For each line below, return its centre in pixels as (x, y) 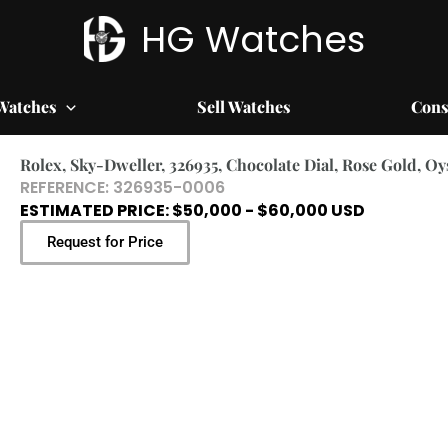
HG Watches (252, 39)
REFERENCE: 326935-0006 (122, 187)
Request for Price (104, 242)
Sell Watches (243, 106)
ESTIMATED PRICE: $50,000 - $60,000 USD (192, 210)
